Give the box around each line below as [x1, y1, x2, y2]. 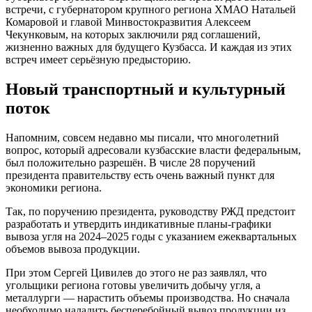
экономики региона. [6, 181, 102, 194]
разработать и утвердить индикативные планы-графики [6, 217, 272, 230]
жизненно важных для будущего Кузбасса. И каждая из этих [6, 40, 292, 53]
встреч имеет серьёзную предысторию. [6, 53, 191, 65]
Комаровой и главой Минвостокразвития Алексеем [6, 15, 251, 28]
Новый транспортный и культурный [6, 79, 286, 98]
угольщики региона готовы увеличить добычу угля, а [6, 279, 260, 291]
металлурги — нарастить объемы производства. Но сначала [6, 291, 290, 304]
